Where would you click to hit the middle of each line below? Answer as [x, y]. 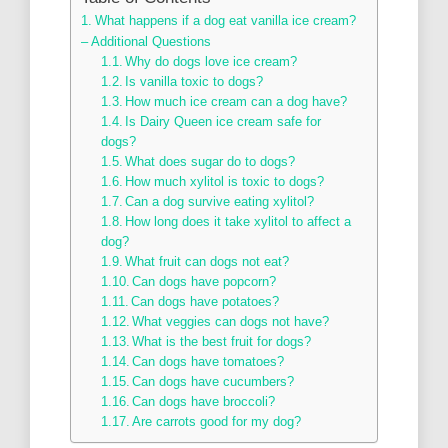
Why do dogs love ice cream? [211, 61]
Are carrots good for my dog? [217, 421]
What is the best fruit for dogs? [222, 341]
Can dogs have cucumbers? [213, 381]
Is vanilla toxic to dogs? [194, 81]
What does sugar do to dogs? [210, 161]
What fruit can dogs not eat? [207, 261]
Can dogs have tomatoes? [208, 361]
